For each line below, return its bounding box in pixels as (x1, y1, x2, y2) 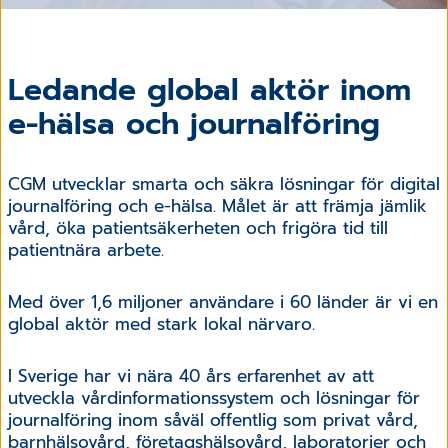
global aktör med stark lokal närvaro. (8, 310, 315, 337)
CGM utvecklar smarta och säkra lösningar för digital (8, 170, 440, 197)
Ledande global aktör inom (8, 66, 411, 113)
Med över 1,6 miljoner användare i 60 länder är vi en (8, 288, 438, 315)
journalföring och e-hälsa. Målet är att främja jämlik (8, 192, 427, 219)
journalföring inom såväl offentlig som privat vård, (8, 406, 418, 433)
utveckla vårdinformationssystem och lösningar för (8, 384, 420, 411)
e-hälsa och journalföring (8, 100, 380, 147)
